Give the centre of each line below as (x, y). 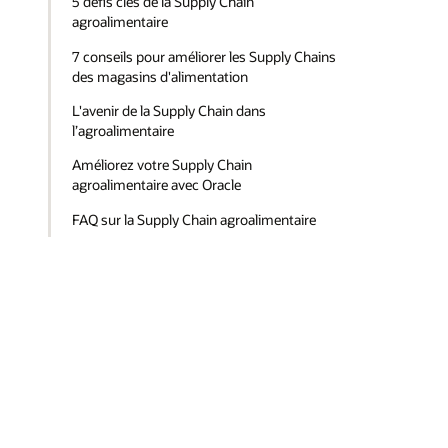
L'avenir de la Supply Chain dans (169, 111)
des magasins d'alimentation (160, 76)
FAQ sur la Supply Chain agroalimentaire (194, 219)
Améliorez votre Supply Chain (162, 165)
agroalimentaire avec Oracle (157, 185)
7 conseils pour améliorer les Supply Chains (204, 56)
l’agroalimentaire (123, 131)
